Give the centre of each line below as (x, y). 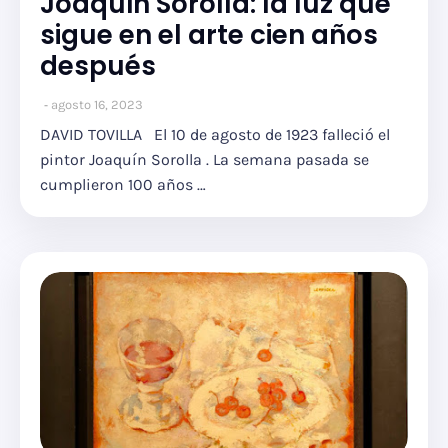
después (98, 66)
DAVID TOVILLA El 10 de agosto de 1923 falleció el (215, 134)
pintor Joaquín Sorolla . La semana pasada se (204, 159)
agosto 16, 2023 (97, 104)
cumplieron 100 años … (123, 184)
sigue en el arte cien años (209, 35)
